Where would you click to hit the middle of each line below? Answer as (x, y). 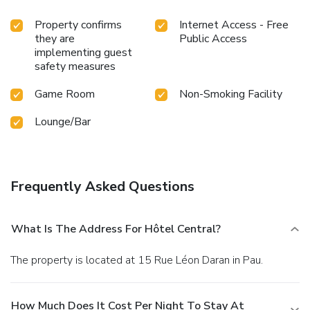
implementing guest (83, 52)
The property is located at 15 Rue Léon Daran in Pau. (140, 260)
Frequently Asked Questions (102, 186)
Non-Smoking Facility (231, 94)
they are (55, 38)
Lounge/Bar (63, 121)
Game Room (65, 94)
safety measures (75, 66)
